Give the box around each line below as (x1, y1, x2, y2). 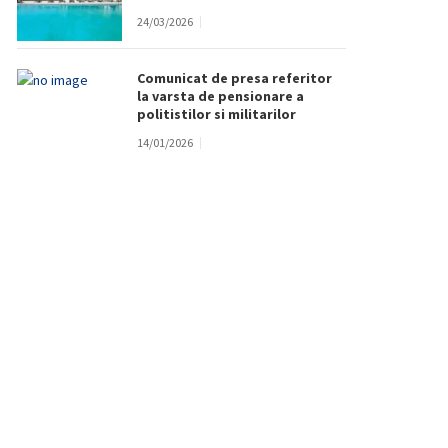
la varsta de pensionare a (137, 87, 304, 105)
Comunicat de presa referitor (137, 69, 332, 87)
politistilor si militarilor (137, 105, 296, 123)
